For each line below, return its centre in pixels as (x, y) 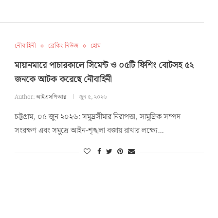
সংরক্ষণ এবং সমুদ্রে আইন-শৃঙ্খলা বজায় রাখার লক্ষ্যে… (89, 131)
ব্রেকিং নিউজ (63, 46)
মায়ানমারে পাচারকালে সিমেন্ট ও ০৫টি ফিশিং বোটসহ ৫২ (104, 66)
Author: (25, 97)
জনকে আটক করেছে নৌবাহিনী (63, 80)
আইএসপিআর (51, 97)
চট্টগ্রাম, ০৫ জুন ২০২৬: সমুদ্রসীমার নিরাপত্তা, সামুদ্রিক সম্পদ (97, 117)
